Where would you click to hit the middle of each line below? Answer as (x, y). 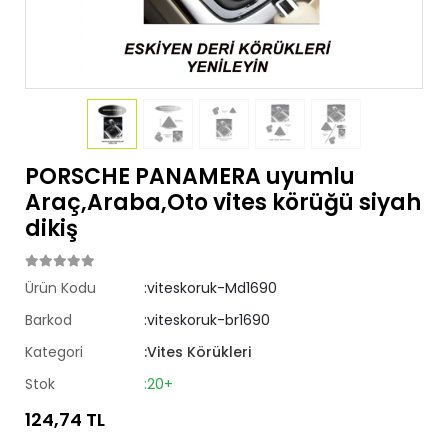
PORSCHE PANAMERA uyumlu (190, 176)
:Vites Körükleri (198, 352)
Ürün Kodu (60, 288)
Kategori (54, 352)
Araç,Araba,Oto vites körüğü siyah (223, 202)
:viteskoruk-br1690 (207, 320)
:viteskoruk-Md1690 (211, 288)
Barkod (48, 320)
